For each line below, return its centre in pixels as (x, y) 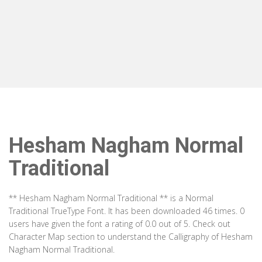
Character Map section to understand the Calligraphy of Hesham (131, 237)
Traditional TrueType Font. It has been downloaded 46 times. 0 (127, 211)
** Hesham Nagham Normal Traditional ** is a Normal (111, 198)
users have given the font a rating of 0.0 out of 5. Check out (120, 224)
